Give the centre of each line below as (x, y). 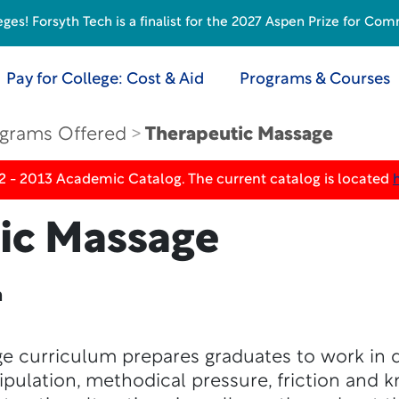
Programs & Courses (314, 80)
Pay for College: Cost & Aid (105, 80)
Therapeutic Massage (239, 135)
